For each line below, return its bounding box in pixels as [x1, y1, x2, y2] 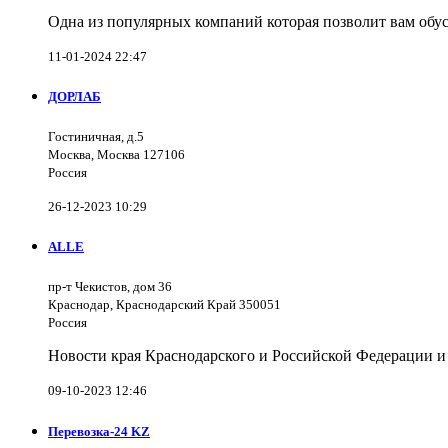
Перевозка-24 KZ [48, 423, 150, 439]
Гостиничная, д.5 [48, 129, 144, 145]
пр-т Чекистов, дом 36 [48, 279, 172, 295]
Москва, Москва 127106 [48, 147, 185, 163]
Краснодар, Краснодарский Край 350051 [48, 297, 281, 313]
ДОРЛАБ [48, 88, 101, 104]
